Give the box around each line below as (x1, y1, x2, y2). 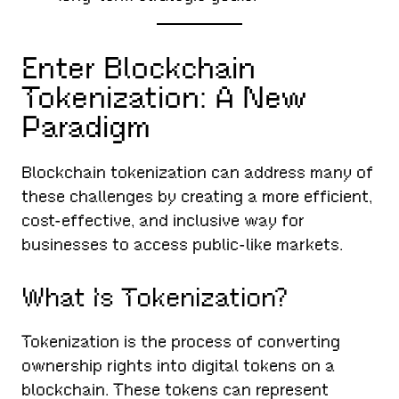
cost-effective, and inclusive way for (21, 210, 305, 232)
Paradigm (21, 108, 151, 146)
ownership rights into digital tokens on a (21, 355, 336, 377)
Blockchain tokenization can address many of (21, 162, 374, 183)
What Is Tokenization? (21, 281, 289, 314)
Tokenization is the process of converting (21, 331, 341, 353)
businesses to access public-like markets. (21, 234, 344, 256)
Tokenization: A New (21, 78, 308, 117)
